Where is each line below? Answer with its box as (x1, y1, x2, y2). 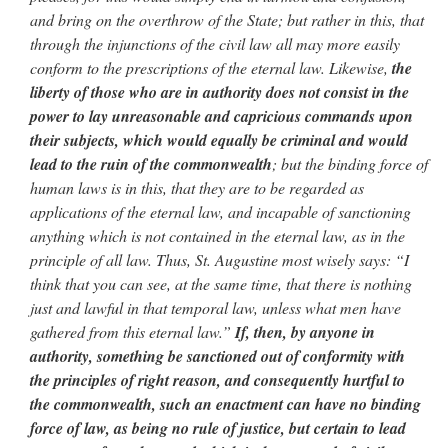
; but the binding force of (272, 153, 428, 175)
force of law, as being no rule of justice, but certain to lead (30, 417, 406, 440)
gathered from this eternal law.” (30, 321, 235, 343)
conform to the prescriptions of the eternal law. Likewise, (30, 57, 392, 79)
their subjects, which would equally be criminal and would (30, 129, 408, 152)
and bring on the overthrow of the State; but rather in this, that (30, 9, 424, 31)
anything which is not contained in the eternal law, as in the (30, 225, 405, 247)
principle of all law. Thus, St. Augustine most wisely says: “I (30, 249, 409, 271)
